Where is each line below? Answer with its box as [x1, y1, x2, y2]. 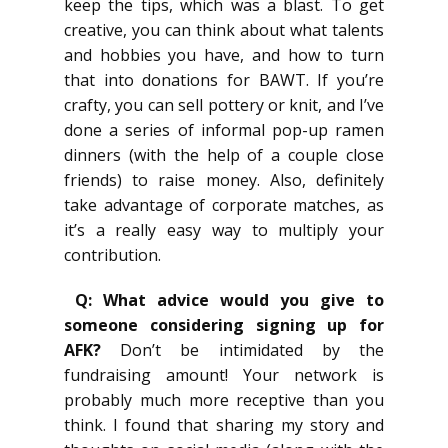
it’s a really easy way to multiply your [64, 219, 384, 241]
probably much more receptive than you [64, 389, 384, 411]
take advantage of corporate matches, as [64, 194, 384, 216]
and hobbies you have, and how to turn [64, 44, 384, 66]
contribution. [64, 244, 169, 266]
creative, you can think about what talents [64, 19, 384, 41]
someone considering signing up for [64, 314, 384, 336]
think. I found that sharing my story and [64, 414, 384, 436]
